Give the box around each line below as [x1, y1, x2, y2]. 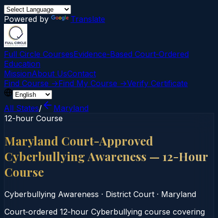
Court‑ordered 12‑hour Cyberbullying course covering [4, 206, 205, 217]
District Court [106, 189, 154, 199]
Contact [67, 69, 96, 78]
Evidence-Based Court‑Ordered [73, 49, 189, 59]
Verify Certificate [127, 78, 188, 88]
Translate [71, 14, 105, 24]
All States [4, 103, 39, 113]
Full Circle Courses [4, 49, 73, 59]
